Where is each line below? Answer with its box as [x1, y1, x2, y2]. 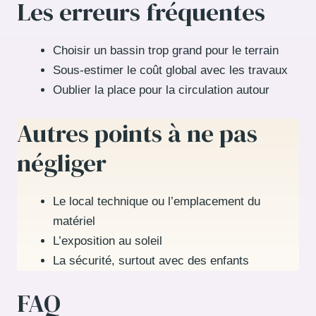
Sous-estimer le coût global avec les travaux [53, 63, 288, 78]
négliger [17, 145, 107, 180]
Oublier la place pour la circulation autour [53, 83, 269, 97]
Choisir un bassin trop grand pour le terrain [53, 44, 279, 58]
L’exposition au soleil [53, 233, 162, 248]
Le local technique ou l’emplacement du [53, 194, 260, 208]
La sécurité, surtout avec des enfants [53, 253, 249, 267]
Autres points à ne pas [17, 116, 257, 150]
